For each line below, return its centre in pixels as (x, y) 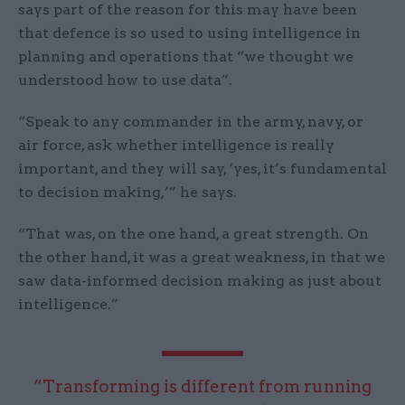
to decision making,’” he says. (127, 193)
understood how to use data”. (125, 80)
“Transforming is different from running (202, 387)
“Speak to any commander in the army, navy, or (191, 122)
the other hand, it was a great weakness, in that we (202, 258)
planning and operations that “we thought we (186, 57)
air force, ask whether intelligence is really (176, 146)
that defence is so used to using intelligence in (189, 33)
